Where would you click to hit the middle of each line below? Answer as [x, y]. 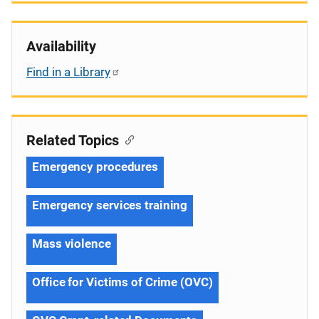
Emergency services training [110, 205]
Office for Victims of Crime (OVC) [122, 282]
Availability [61, 46]
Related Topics [73, 140]
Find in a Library [68, 72]
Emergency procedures [95, 166]
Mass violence [72, 243]
